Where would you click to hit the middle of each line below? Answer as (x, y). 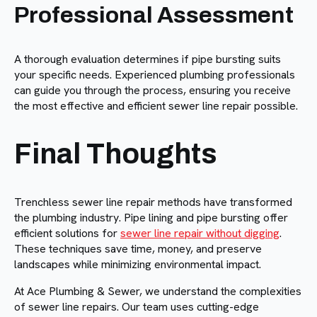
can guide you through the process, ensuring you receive (152, 90)
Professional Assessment (154, 15)
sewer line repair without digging (200, 233)
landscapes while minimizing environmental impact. (138, 264)
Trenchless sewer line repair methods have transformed (153, 202)
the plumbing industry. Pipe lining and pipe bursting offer (151, 217)
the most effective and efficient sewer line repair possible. (156, 105)
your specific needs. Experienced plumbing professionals (155, 74)
